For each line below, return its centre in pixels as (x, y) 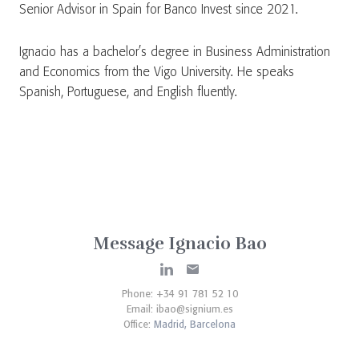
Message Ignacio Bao (179, 244)
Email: (141, 310)
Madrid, (172, 325)
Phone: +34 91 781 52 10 (179, 295)
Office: (139, 325)
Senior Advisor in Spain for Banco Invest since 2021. (159, 10)
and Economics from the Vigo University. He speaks (157, 73)
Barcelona (213, 325)
